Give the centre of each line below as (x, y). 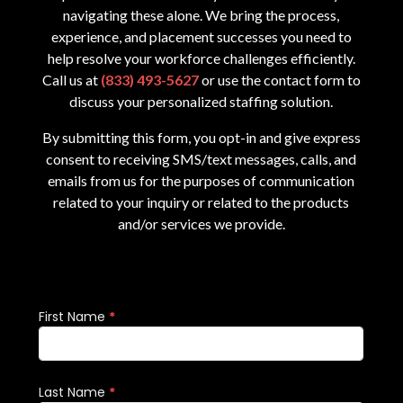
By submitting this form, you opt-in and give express (201, 138)
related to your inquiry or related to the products (201, 202)
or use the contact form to (279, 80)
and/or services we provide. (201, 224)
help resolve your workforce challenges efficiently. (201, 58)
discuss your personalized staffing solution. (201, 102)
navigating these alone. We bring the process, (201, 15)
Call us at (71, 80)
